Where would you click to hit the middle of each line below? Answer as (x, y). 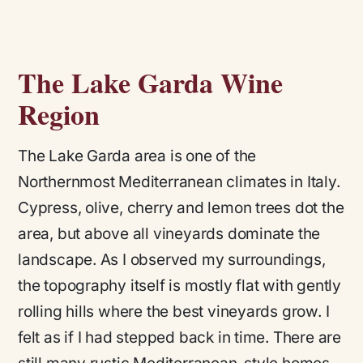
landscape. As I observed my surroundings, (172, 259)
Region (59, 114)
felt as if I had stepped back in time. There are (179, 337)
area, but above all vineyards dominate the (169, 233)
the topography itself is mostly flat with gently (179, 285)
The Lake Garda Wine (150, 82)
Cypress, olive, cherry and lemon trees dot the (181, 207)
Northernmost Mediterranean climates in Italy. (179, 181)
